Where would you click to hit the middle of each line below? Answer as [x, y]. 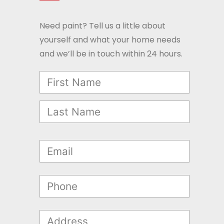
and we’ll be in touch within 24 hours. [111, 54]
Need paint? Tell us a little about [102, 26]
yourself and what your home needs [110, 40]
